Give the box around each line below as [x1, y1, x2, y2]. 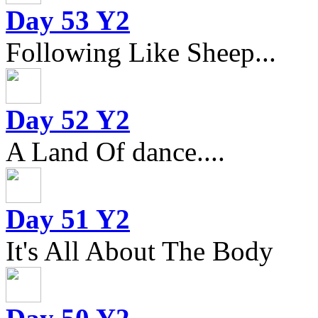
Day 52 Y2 [6, 104, 130, 135]
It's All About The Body [6, 235, 273, 266]
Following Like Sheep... [6, 36, 276, 67]
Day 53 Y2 [6, 4, 130, 35]
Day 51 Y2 [6, 203, 130, 234]
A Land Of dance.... [6, 136, 225, 167]
